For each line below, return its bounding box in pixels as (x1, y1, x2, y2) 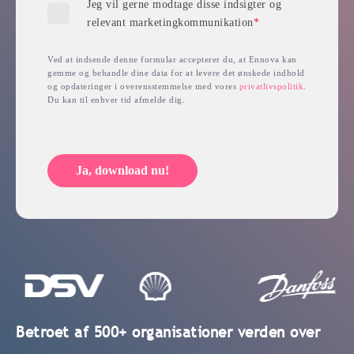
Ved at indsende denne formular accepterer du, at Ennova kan (47, 55, 297, 64)
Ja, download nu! (76, 164, 169, 177)
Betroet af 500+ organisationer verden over (16, 322, 320, 342)
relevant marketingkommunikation (87, 17, 254, 28)
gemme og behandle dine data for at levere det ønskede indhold (47, 69, 305, 77)
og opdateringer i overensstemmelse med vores (47, 82, 239, 91)
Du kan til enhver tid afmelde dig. (47, 96, 185, 104)
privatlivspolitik (239, 82, 303, 91)
